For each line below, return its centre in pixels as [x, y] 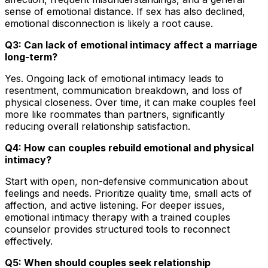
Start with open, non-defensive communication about [126, 181]
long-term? [31, 57]
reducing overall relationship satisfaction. [98, 126]
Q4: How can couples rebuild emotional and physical [129, 147]
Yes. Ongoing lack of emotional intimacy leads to [114, 78]
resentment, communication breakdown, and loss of [124, 90]
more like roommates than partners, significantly [115, 114]
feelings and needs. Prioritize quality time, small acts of [128, 193]
